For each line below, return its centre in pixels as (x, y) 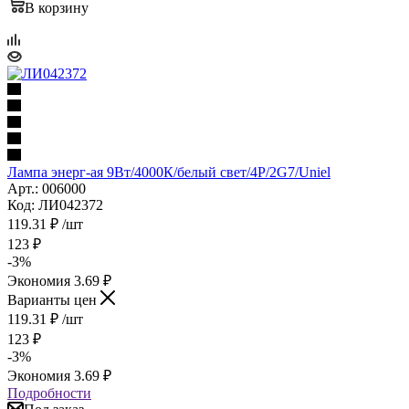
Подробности (49, 393)
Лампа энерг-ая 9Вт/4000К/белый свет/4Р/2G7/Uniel (169, 172)
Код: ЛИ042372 (55, 204)
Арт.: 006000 (47, 188)
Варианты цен (54, 299)
